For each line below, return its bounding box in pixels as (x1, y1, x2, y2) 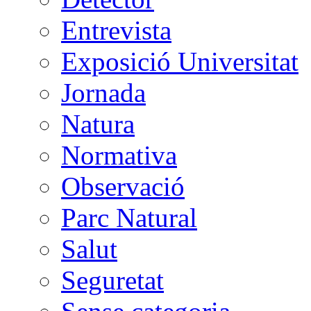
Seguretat (61, 264, 164, 295)
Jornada (61, 77, 146, 108)
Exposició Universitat (61, 46, 299, 76)
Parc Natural (61, 202, 197, 233)
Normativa (61, 140, 177, 170)
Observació (61, 171, 185, 201)
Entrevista (61, 15, 171, 45)
